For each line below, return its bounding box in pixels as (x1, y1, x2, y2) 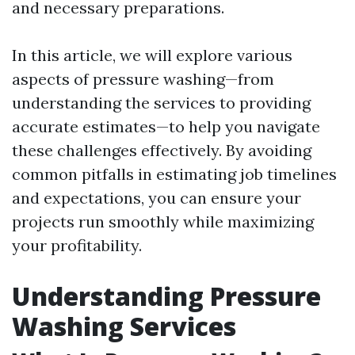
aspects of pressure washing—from (12, 69, 274, 89)
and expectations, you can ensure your (12, 188, 301, 208)
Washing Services (12, 309, 236, 343)
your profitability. (12, 235, 142, 255)
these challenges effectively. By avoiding (12, 140, 311, 160)
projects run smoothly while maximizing (12, 212, 314, 231)
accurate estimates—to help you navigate (12, 116, 320, 136)
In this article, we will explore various (12, 45, 292, 65)
